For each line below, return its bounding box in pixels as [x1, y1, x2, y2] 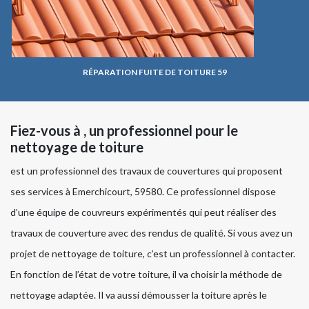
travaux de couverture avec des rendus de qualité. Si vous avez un [10, 227, 292, 239]
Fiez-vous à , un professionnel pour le [10, 122, 238, 139]
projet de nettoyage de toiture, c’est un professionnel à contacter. [10, 248, 295, 260]
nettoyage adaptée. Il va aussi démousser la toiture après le [10, 289, 267, 301]
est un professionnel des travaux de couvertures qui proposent [10, 165, 283, 177]
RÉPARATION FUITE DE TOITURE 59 [82, 67, 227, 78]
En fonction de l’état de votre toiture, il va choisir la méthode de [10, 268, 282, 281]
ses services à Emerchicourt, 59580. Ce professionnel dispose [10, 186, 276, 198]
